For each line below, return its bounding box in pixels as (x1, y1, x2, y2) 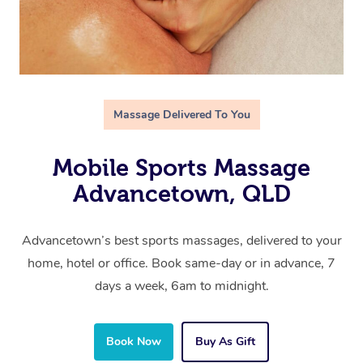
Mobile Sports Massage (53, 155, 310, 181)
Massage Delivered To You (113, 107, 250, 123)
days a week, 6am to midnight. (94, 277, 269, 296)
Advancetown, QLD (72, 181, 291, 207)
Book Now (106, 334, 161, 350)
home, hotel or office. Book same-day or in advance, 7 (28, 254, 335, 273)
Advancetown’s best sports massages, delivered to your (21, 232, 342, 250)
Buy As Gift (195, 334, 255, 350)
